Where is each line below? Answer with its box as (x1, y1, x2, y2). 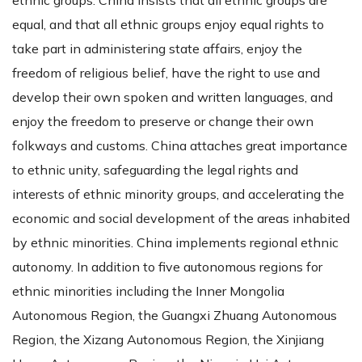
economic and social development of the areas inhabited (12, 209, 350, 226)
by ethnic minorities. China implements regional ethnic (12, 234, 339, 250)
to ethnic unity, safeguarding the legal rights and (12, 161, 298, 178)
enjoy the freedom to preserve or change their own (12, 112, 314, 129)
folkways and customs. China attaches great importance (12, 137, 347, 154)
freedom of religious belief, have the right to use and (12, 64, 320, 81)
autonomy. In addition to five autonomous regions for (12, 258, 322, 275)
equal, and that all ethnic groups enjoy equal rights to (12, 15, 324, 32)
